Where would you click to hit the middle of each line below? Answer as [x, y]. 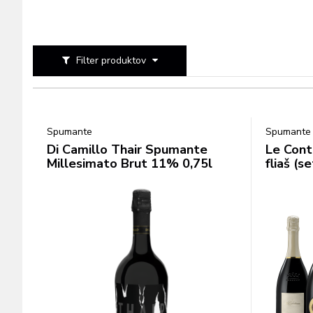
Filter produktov [111, 60]
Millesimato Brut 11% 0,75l [130, 163]
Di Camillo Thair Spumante [127, 150]
